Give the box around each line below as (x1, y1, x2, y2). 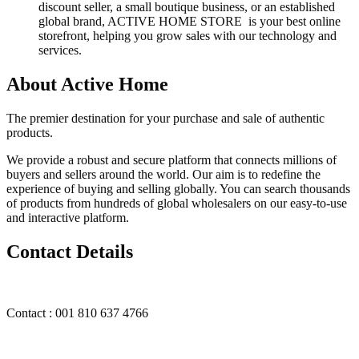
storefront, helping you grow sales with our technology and (38, 29, 337, 43)
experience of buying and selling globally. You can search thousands (6, 181, 350, 196)
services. (38, 43, 82, 58)
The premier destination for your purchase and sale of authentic (6, 111, 325, 125)
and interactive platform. (6, 210, 129, 224)
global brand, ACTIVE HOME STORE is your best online (38, 14, 341, 29)
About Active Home (6, 74, 168, 95)
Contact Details (6, 240, 133, 262)
